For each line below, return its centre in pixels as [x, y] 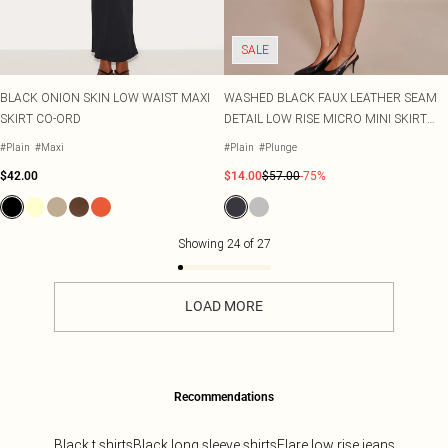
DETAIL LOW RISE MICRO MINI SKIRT [325, 118]
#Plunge [278, 147]
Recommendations [224, 397]
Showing [202, 243]
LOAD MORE [224, 306]
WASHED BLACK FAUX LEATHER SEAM [330, 97]
